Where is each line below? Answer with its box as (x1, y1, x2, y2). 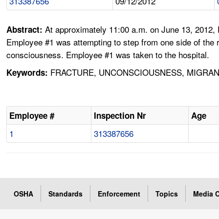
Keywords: (6, 66, 48, 79)
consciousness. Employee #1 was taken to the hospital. (6, 48, 210, 61)
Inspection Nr (94, 109, 147, 122)
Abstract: (6, 23, 45, 36)
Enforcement (98, 189, 141, 199)
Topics (155, 189, 178, 199)
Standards (48, 189, 83, 199)
